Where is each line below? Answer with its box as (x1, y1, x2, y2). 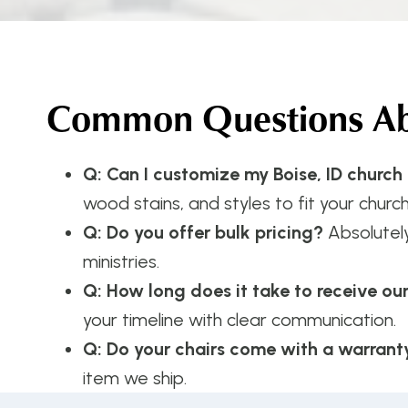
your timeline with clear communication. (83, 308, 396, 331)
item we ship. (83, 366, 187, 389)
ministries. (83, 250, 159, 272)
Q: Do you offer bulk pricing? (83, 220, 323, 243)
